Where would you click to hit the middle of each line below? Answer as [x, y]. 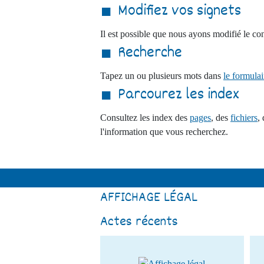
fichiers [244, 118]
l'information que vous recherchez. [164, 132]
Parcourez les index [179, 95]
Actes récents [139, 222]
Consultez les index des [145, 118]
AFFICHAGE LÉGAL [149, 198]
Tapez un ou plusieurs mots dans [162, 76]
